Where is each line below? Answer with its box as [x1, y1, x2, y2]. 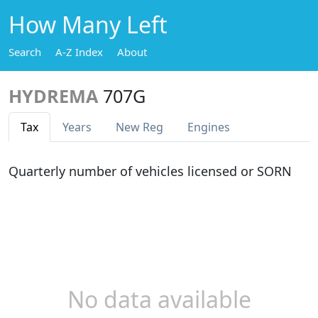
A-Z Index [55, 45, 103, 59]
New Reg [116, 119, 163, 135]
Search [9, 45, 41, 59]
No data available [67, 284, 251, 314]
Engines [187, 119, 230, 135]
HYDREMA [9, 84, 98, 108]
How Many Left [9, 9, 168, 40]
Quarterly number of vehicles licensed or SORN [9, 163, 292, 180]
